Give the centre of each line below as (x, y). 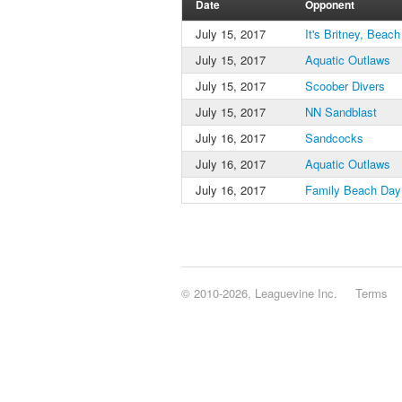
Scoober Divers (345, 86)
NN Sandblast (341, 112)
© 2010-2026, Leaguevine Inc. (259, 293)
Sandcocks (334, 138)
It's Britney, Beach (353, 34)
